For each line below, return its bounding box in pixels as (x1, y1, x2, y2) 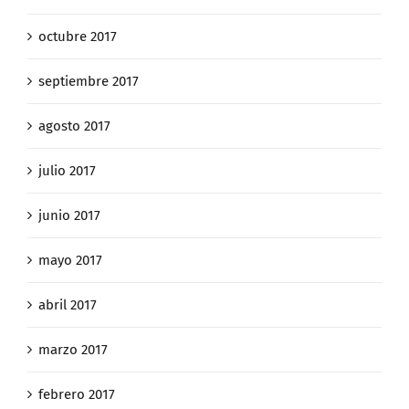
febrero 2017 (38, 386, 115, 404)
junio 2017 (38, 207, 100, 225)
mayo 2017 (38, 252, 102, 269)
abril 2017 (38, 297, 97, 314)
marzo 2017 (38, 341, 108, 359)
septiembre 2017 (38, 73, 139, 90)
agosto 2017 (38, 118, 110, 135)
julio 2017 (38, 163, 96, 180)
